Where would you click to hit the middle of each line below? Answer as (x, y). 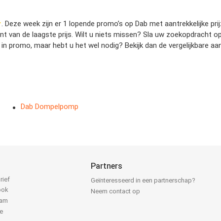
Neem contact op (116, 191)
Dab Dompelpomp (50, 107)
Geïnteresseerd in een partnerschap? (143, 181)
